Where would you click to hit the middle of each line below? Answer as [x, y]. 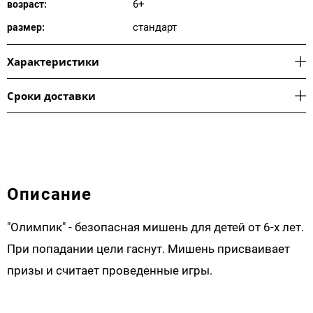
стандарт [155, 27]
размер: [26, 27]
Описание [50, 194]
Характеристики [53, 61]
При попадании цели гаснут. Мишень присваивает [148, 249]
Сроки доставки [51, 95]
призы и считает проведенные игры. [110, 271]
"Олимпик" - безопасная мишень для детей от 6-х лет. [155, 227]
